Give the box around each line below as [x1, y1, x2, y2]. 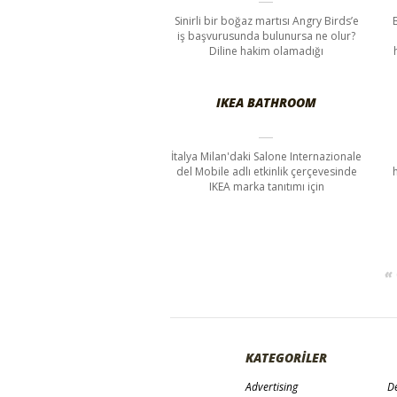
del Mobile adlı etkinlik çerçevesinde [175, 163, 357, 179]
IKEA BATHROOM [216, 93, 317, 111]
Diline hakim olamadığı [209, 43, 324, 58]
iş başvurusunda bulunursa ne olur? [177, 27, 356, 43]
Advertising [245, 378, 298, 394]
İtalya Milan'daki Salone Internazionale [171, 148, 362, 164]
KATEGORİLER [245, 348, 327, 366]
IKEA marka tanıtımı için [208, 178, 324, 194]
